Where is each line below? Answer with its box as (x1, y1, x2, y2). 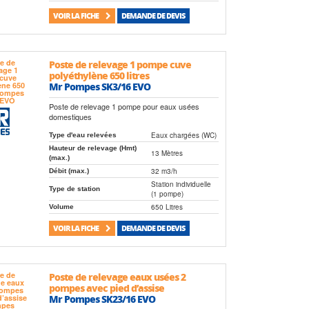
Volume (48, 202, 74, 210)
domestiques (48, 110, 92, 122)
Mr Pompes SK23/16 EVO (48, 292, 155, 306)
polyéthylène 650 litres (48, 68, 149, 83)
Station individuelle (150, 179, 211, 189)
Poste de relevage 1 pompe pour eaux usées (48, 100, 199, 112)
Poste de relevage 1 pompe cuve (48, 57, 191, 72)
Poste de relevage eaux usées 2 (48, 270, 186, 284)
